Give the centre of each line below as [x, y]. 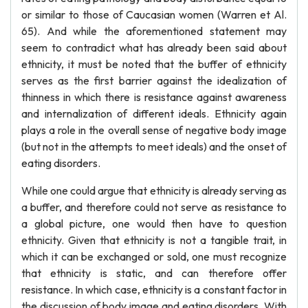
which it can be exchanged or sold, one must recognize [154, 256]
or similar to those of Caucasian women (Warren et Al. [154, 14]
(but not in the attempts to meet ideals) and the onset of [154, 146]
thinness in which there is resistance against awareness [154, 97]
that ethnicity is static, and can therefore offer [154, 273]
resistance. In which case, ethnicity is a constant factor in [154, 289]
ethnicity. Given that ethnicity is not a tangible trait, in [154, 240]
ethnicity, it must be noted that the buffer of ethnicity [154, 64]
